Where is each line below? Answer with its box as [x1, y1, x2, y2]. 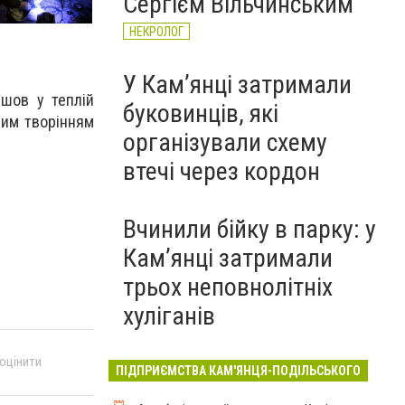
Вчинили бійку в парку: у [123, 214, 376, 244]
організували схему [123, 127, 327, 157]
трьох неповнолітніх [123, 272, 333, 302]
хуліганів [123, 301, 215, 331]
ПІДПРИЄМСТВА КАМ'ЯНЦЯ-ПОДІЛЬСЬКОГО [116, 363, 361, 378]
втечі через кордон [123, 156, 320, 186]
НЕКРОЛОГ [129, 24, 184, 39]
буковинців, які [123, 99, 278, 128]
